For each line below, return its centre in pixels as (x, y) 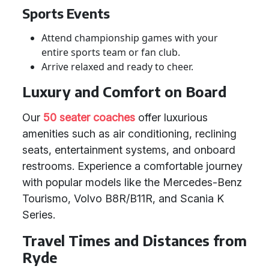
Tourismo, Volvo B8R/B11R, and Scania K (123, 198)
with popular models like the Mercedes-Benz (132, 182)
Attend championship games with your (130, 38)
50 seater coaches (89, 117)
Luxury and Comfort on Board (124, 92)
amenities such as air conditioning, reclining (129, 134)
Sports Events (66, 14)
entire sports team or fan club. (111, 52)
